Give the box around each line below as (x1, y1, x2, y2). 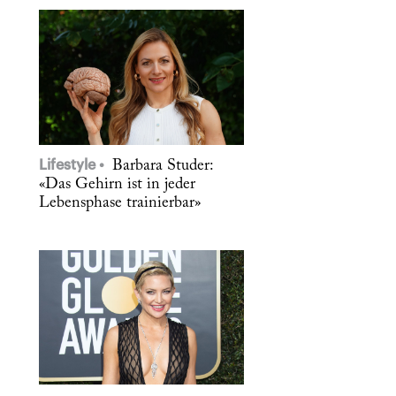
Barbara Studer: (108, 157, 213, 174)
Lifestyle (39, 157, 99, 172)
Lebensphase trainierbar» (39, 194, 201, 211)
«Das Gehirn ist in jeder (39, 176, 195, 193)
